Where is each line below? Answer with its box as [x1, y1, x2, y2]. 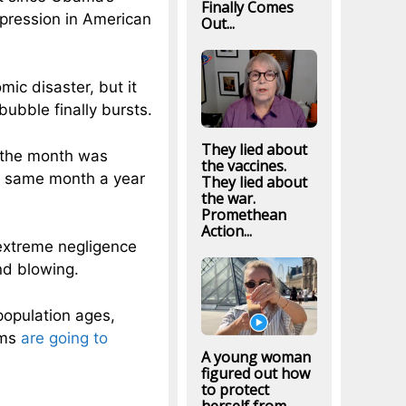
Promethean [200, 204, 286, 225]
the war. [200, 188, 256, 208]
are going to [21, 328, 108, 347]
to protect [200, 380, 269, 401]
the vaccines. [200, 155, 286, 176]
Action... [200, 220, 252, 241]
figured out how [200, 363, 310, 384]
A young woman [200, 347, 311, 368]
